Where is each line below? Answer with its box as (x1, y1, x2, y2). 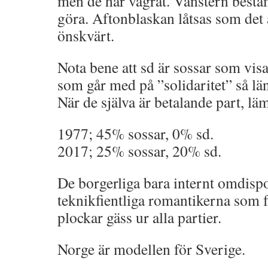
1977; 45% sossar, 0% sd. (57, 123, 214, 144)
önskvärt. (57, 25, 114, 45)
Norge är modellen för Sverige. (57, 239, 245, 259)
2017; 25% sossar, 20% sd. (57, 141, 221, 161)
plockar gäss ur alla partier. (57, 207, 221, 227)
